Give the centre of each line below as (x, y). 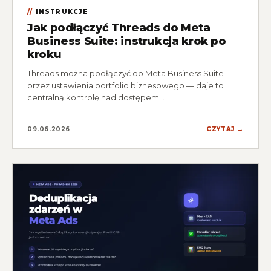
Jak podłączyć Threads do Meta (119, 28)
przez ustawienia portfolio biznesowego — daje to (126, 86)
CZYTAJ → (225, 129)
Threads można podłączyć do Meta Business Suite (126, 73)
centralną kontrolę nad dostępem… (96, 98)
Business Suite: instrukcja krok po (127, 41)
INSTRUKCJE (62, 12)
